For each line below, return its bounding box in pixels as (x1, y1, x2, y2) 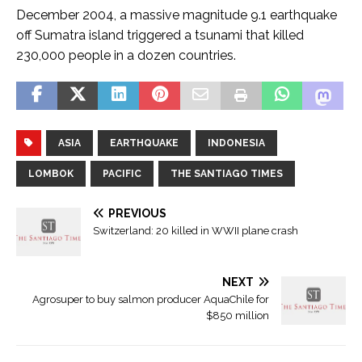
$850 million (206, 309, 269, 322)
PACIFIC (103, 167, 141, 179)
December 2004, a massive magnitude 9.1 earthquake (16, 6, 337, 23)
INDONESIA (208, 137, 265, 149)
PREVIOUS (108, 206, 166, 220)
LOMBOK (28, 167, 74, 179)
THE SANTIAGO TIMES (170, 167, 283, 179)
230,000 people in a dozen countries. (16, 47, 236, 63)
